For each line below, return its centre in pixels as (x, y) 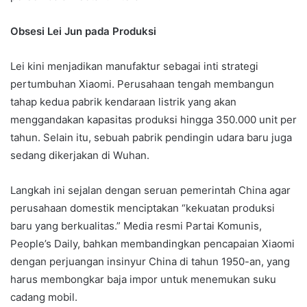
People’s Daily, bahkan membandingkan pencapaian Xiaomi (152, 243)
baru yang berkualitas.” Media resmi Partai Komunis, (136, 225)
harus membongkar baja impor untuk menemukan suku (143, 279)
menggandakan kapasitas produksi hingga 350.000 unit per (153, 119)
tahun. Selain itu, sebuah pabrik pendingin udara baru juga (151, 137)
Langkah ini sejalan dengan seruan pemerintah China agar (150, 190)
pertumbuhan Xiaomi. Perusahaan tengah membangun (142, 84)
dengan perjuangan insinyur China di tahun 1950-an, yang (150, 261)
